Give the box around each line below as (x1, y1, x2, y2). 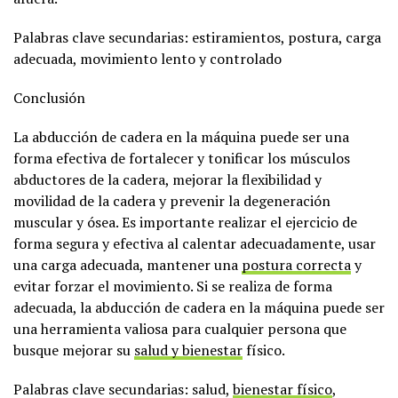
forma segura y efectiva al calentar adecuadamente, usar (13, 233, 376, 253)
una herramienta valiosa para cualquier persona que (13, 318, 346, 338)
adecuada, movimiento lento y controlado (13, 48, 282, 68)
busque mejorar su (13, 339, 134, 360)
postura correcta (242, 254, 351, 275)
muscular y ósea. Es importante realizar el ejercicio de (13, 211, 357, 232)
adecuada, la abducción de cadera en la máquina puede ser (13, 297, 385, 317)
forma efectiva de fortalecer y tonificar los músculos (13, 147, 350, 168)
